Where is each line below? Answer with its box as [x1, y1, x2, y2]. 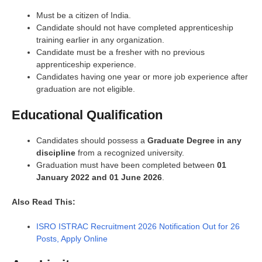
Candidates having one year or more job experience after [36, 71, 248, 81]
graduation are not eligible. [36, 84, 135, 94]
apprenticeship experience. [36, 59, 136, 69]
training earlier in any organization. [36, 35, 164, 44]
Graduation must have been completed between [36, 160, 217, 170]
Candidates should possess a [36, 135, 147, 145]
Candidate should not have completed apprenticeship [36, 22, 233, 32]
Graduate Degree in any [147, 135, 242, 145]
